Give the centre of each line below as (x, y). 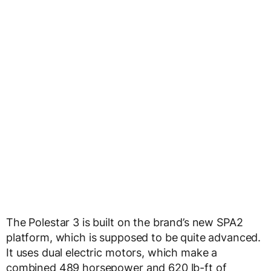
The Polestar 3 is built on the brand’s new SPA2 (125, 223)
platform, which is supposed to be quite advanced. (134, 238)
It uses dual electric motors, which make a (112, 253)
